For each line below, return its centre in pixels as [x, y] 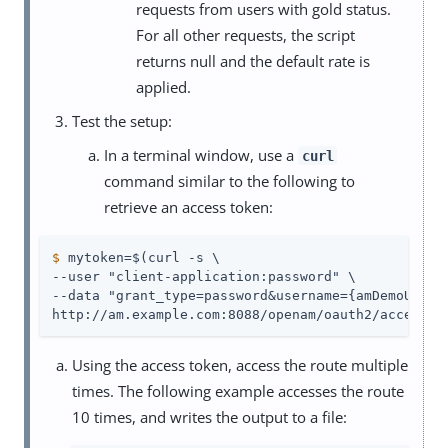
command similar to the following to [229, 180]
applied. [163, 86]
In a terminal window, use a [201, 154]
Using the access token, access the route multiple [240, 364]
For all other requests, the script [245, 34]
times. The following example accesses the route [238, 390]
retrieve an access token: [188, 206]
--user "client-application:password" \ [204, 276]
